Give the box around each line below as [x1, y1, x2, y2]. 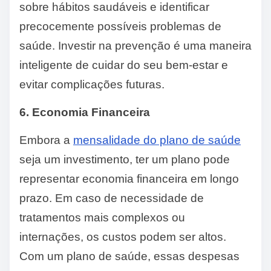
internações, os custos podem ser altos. [19, 230, 226, 244]
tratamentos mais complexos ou [19, 211, 185, 224]
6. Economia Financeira [19, 106, 150, 119]
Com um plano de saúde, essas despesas [19, 250, 240, 263]
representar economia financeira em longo [19, 172, 239, 186]
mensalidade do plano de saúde [73, 134, 241, 147]
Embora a [19, 134, 73, 147]
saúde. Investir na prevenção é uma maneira [19, 39, 252, 53]
